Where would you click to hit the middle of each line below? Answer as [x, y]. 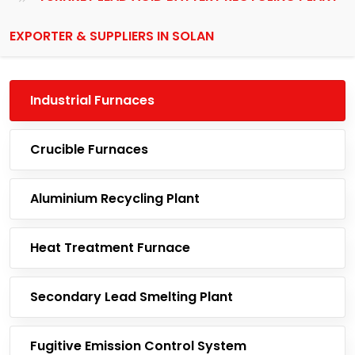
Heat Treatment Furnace [110, 248]
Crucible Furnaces [89, 149]
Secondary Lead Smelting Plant [132, 297]
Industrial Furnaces [92, 100]
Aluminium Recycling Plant [115, 198]
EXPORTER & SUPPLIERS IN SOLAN [112, 36]
